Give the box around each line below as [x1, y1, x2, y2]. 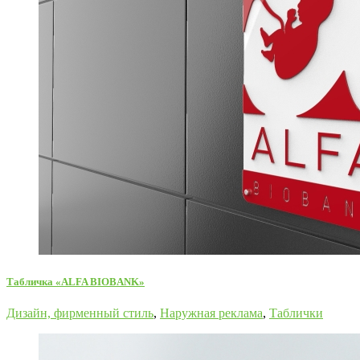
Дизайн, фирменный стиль [6, 306, 153, 321]
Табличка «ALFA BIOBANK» [6, 276, 145, 288]
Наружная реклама [160, 306, 263, 321]
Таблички [269, 306, 323, 321]
